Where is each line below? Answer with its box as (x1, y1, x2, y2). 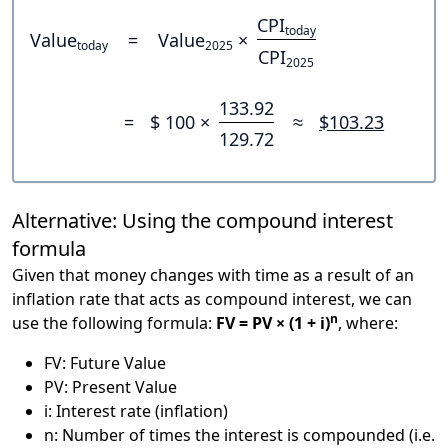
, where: (338, 312, 398, 335)
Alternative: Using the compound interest (12, 207, 393, 235)
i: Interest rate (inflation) (44, 400, 228, 423)
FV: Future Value (44, 352, 166, 375)
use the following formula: (12, 312, 216, 335)
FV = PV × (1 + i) (216, 312, 330, 335)
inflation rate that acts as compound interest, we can (12, 288, 412, 311)
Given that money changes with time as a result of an (12, 264, 414, 287)
